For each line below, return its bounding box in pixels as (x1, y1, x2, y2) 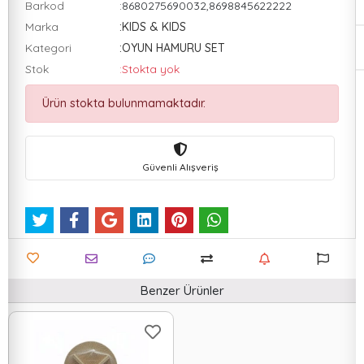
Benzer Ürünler (140, 283, 224, 299)
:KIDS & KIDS (119, 19, 186, 34)
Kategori (25, 41, 71, 55)
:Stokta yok (119, 62, 180, 76)
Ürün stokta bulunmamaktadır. (42, 96, 206, 110)
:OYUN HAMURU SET (119, 41, 225, 55)
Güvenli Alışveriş (141, 160, 219, 173)
